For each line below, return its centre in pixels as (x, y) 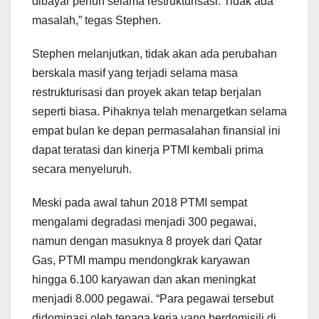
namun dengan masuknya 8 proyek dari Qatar (147, 241)
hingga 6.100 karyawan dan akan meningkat (144, 280)
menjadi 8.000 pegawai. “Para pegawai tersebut (153, 299)
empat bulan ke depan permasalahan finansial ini (156, 131)
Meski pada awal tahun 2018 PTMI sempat (140, 203)
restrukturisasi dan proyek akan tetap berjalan (147, 93)
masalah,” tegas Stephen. (96, 21)
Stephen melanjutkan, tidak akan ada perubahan (155, 54)
